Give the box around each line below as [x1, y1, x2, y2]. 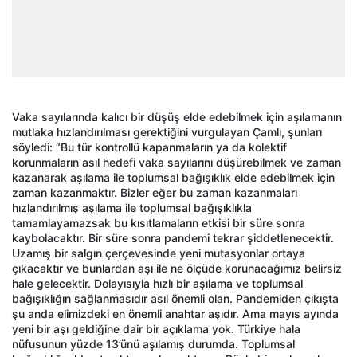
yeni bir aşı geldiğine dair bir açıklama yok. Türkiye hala [12, 321, 300, 335]
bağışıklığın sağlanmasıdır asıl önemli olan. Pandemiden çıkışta [12, 291, 339, 305]
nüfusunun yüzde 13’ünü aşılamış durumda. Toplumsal [12, 336, 295, 351]
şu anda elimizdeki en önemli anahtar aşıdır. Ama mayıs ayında [12, 306, 339, 320]
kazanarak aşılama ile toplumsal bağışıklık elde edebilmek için [12, 170, 335, 184]
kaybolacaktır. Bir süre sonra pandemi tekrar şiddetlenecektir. [12, 230, 334, 245]
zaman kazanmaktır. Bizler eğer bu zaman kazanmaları [12, 185, 297, 199]
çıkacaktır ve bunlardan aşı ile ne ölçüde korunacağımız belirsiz [12, 261, 342, 275]
